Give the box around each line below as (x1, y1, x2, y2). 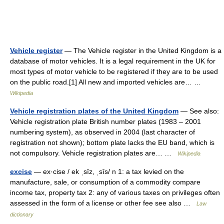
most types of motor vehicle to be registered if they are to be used (10, 67, 218, 76)
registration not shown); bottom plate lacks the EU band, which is (10, 138, 214, 147)
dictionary (10, 211, 33, 218)
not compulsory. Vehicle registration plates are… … (10, 149, 177, 157)
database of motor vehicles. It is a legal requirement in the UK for (10, 57, 215, 65)
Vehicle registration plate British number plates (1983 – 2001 (10, 117, 201, 126)
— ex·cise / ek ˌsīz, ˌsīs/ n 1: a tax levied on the (32, 167, 184, 176)
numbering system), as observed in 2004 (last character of (10, 128, 195, 136)
